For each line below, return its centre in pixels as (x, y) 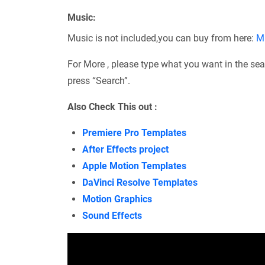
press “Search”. (99, 81)
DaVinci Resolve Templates (140, 183)
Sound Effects (112, 216)
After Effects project (125, 150)
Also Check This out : (112, 107)
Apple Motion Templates (134, 166)
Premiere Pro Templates (134, 133)
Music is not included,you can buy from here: (162, 38)
